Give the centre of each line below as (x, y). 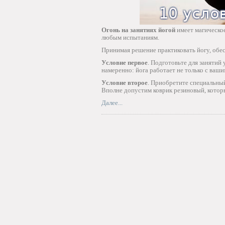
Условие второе (125, 83)
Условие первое (125, 63)
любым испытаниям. (130, 37)
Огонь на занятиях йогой (138, 30)
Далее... (112, 103)
